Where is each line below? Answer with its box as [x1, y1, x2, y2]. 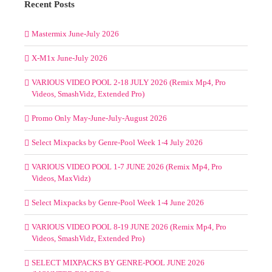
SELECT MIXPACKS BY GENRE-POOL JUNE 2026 [32, 257, 205, 267]
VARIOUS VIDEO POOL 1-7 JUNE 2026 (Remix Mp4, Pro [32, 161, 222, 171]
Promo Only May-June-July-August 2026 [32, 113, 167, 123]
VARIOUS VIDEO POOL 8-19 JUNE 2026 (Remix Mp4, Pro [32, 222, 226, 231]
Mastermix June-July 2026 [32, 29, 119, 38]
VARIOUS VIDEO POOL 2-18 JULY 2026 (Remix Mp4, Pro [32, 77, 226, 87]
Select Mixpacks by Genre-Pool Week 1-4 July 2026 [32, 137, 203, 147]
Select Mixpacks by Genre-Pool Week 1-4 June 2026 [32, 197, 204, 207]
